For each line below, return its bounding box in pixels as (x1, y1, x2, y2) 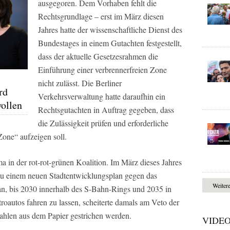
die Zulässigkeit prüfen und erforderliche (38, 117, 168, 128)
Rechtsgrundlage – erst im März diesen (38, 10, 164, 22)
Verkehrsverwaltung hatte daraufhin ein (38, 90, 165, 102)
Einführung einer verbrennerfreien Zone (38, 64, 167, 75)
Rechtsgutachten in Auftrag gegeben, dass (38, 104, 174, 115)
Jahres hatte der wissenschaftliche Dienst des (38, 24, 182, 35)
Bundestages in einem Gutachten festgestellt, (38, 37, 182, 48)
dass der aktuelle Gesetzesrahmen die (38, 50, 158, 62)
